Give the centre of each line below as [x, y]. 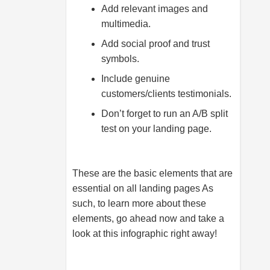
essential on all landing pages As [143, 188]
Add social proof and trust [155, 44]
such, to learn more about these [139, 203]
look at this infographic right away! [145, 234]
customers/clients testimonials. [166, 94]
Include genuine [136, 79]
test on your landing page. [156, 129]
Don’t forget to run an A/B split [165, 114]
